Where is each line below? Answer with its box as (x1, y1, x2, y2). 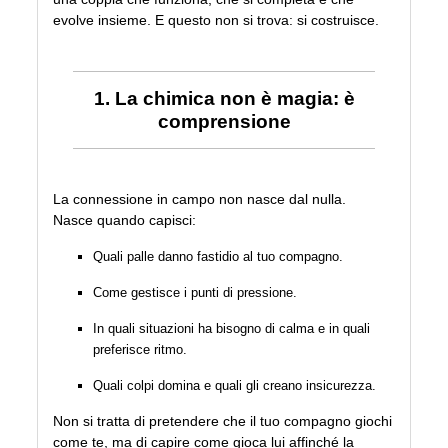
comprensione (157, 111, 291, 133)
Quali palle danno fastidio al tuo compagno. (93, 249, 344, 265)
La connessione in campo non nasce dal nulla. (53, 191, 347, 208)
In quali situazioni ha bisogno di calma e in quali (93, 321, 371, 337)
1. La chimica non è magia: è (93, 88, 355, 110)
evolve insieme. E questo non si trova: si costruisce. (53, 12, 380, 29)
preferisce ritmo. (93, 342, 188, 358)
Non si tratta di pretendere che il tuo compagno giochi (53, 413, 393, 430)
